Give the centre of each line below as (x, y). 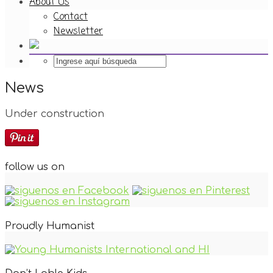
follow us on (35, 167)
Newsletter (78, 32)
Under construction (55, 114)
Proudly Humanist (50, 226)
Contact (71, 17)
